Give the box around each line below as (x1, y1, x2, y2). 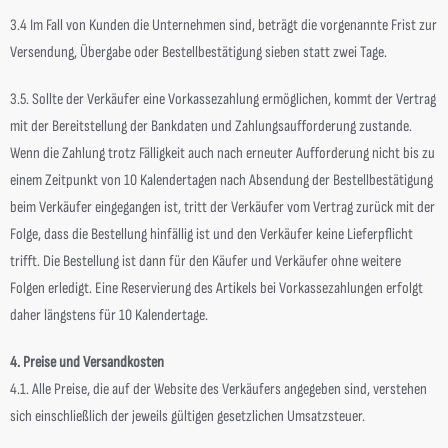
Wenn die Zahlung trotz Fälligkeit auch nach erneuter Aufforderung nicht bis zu (10, 144, 435, 163)
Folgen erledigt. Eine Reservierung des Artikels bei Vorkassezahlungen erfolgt (10, 279, 423, 298)
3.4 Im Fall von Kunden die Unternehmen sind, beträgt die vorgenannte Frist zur (10, 16, 437, 35)
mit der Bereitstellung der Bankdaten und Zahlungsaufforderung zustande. (10, 117, 412, 136)
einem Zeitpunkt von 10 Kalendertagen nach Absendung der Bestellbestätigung (10, 171, 433, 190)
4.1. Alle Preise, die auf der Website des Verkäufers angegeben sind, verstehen (10, 380, 427, 399)
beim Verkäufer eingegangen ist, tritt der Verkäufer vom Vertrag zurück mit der (10, 198, 435, 217)
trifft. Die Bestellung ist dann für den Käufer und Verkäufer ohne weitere (10, 252, 401, 271)
